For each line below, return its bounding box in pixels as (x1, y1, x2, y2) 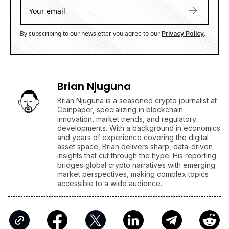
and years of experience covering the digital (57, 127, 209, 136)
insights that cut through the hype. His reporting (57, 146, 216, 155)
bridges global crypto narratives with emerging (57, 155, 215, 164)
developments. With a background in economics (57, 118, 220, 127)
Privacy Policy (162, 24, 204, 32)
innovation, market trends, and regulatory (57, 109, 196, 118)
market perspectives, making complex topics (57, 164, 209, 173)
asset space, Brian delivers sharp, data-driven (57, 136, 213, 146)
